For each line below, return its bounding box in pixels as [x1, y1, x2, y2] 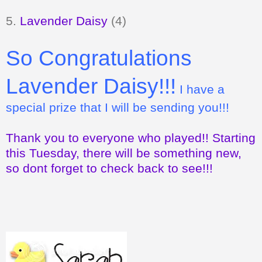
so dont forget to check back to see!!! [6, 161, 213, 175]
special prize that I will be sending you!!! [6, 100, 229, 114]
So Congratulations [6, 45, 192, 70]
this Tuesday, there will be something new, [6, 146, 242, 160]
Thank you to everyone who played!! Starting [6, 130, 256, 144]
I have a [176, 82, 225, 96]
